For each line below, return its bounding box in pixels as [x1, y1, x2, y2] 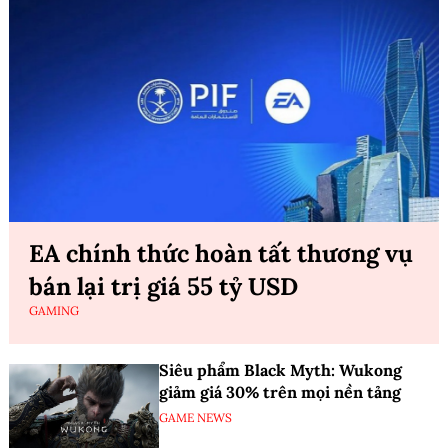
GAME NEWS [159, 409, 232, 425]
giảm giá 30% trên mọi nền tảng [159, 381, 401, 402]
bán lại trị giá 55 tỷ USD [29, 270, 298, 302]
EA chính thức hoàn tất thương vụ [29, 237, 413, 269]
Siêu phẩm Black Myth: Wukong [159, 359, 402, 380]
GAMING [29, 302, 79, 318]
